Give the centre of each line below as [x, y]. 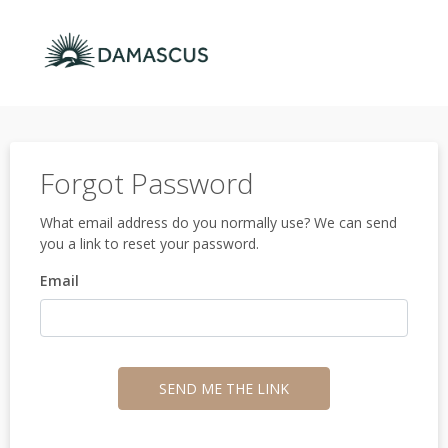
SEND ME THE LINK [224, 388]
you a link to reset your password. [149, 243]
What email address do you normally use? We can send [218, 222]
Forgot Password [147, 183]
